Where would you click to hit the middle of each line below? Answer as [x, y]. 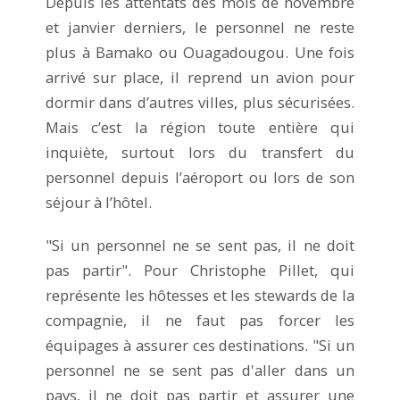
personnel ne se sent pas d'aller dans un [200, 370]
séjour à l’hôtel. [99, 202]
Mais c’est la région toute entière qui [200, 127]
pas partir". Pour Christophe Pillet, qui [200, 270]
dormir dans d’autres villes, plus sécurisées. [200, 102]
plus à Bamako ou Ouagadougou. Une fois [200, 52]
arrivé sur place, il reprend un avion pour [200, 77]
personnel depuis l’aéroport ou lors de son [200, 177]
